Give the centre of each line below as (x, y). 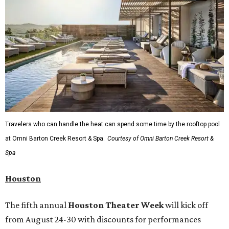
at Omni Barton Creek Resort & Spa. (55, 138)
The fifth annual (37, 205)
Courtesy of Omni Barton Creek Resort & (161, 138)
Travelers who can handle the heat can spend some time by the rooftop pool (112, 124)
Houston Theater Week (116, 205)
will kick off (186, 205)
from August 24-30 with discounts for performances (103, 219)
